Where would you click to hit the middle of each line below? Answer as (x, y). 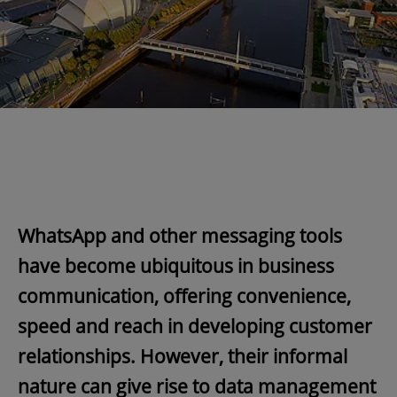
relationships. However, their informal (183, 357)
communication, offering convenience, (184, 296)
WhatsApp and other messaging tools (180, 236)
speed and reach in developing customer (195, 327)
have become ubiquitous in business (176, 266)
